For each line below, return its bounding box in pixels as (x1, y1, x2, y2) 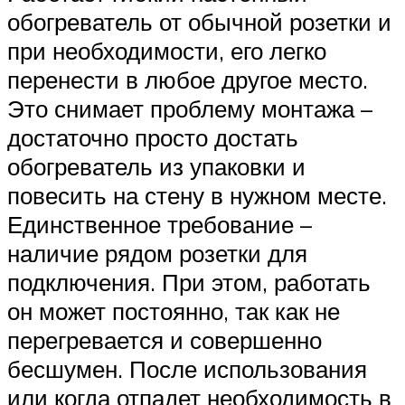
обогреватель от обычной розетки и (7, 6, 391, 36)
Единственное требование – (7, 209, 312, 239)
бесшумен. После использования (7, 353, 367, 383)
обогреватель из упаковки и (7, 151, 306, 181)
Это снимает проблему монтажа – (7, 93, 372, 123)
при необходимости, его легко (7, 35, 326, 65)
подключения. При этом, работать (7, 267, 371, 297)
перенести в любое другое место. (7, 64, 368, 94)
